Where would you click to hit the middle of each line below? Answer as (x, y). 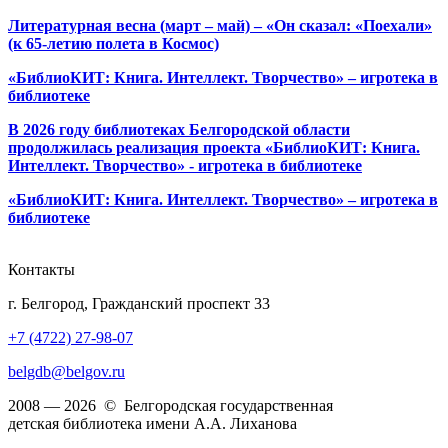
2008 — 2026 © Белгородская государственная (170, 406)
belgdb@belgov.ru (66, 372)
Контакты (41, 270)
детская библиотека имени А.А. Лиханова (152, 424)
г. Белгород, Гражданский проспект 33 (139, 304)
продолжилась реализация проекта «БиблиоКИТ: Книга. (214, 148)
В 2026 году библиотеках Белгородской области (179, 130)
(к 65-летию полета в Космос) (113, 44)
